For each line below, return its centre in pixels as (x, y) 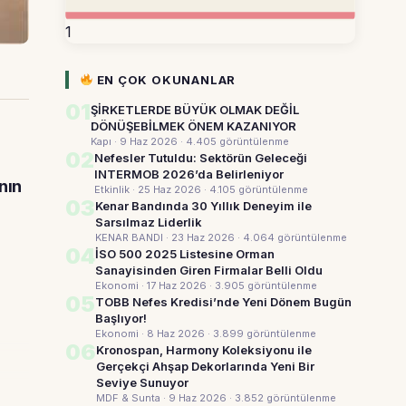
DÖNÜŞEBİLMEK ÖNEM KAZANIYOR (193, 126)
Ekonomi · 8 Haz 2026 (151, 333)
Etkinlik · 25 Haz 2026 (149, 189)
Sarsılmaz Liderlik (149, 222)
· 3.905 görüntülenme (263, 285)
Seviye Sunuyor (142, 382)
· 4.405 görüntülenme (235, 141)
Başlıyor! (121, 318)
